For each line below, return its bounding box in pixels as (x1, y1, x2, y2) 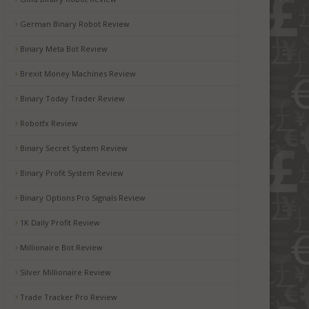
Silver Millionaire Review (18, 267, 111, 277)
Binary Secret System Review (18, 143, 128, 153)
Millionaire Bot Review (18, 242, 103, 252)
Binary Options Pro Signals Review (18, 192, 146, 203)
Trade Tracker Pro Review (18, 292, 117, 302)
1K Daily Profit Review (18, 217, 100, 228)
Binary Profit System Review (18, 168, 123, 178)
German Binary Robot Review (18, 19, 130, 29)
